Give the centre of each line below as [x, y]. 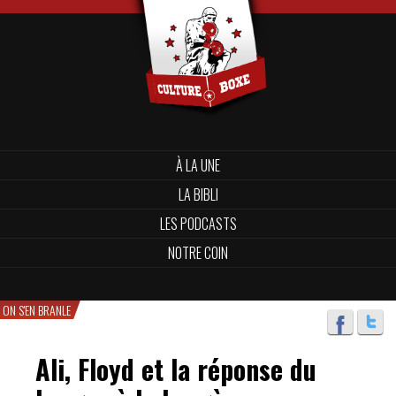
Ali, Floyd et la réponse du [176, 369]
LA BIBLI [198, 194]
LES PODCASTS [198, 224]
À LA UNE [198, 165]
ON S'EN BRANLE [37, 310]
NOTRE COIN [198, 253]
